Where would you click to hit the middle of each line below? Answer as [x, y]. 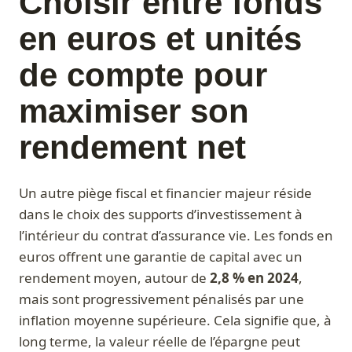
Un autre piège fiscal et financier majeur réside [165, 193]
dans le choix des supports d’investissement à [161, 214]
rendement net [132, 148]
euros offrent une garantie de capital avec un [161, 257]
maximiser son [134, 112]
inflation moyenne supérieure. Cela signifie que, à [175, 321]
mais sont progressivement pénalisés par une [161, 299]
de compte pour [143, 75]
